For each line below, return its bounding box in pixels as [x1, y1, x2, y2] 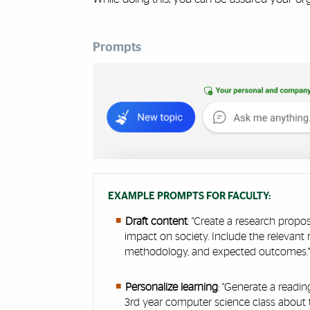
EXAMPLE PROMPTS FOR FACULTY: [108, 190, 271, 201]
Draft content [125, 216, 188, 228]
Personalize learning [125, 281, 218, 293]
